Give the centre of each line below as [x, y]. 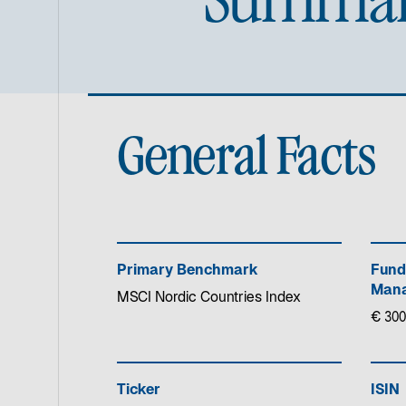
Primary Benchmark [188, 271]
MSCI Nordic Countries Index [209, 298]
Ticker [139, 391]
